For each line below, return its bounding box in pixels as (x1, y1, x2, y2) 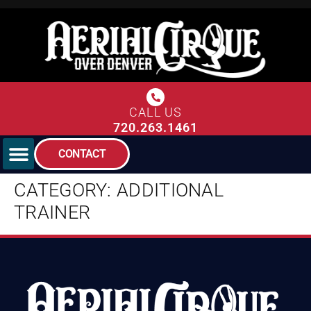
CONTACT (58, 147, 106, 161)
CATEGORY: (14, 178, 117, 201)
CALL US (128, 105, 183, 120)
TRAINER (14, 201, 91, 224)
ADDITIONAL (117, 178, 224, 201)
